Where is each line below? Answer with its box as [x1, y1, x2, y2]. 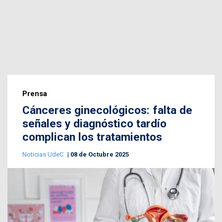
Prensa [22, 89, 47, 99]
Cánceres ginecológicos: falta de [22, 104, 192, 117]
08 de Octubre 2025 [70, 151, 129, 159]
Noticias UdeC [22, 151, 65, 159]
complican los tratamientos [22, 130, 162, 144]
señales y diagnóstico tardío [22, 117, 166, 131]
